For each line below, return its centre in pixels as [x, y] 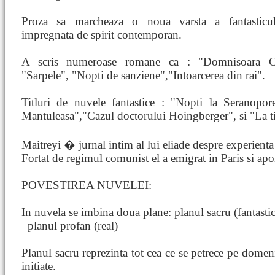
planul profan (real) [73, 226]
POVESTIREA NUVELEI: [87, 185]
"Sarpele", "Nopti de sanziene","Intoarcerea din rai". [143, 75]
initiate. [39, 266]
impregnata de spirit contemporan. [102, 35]
